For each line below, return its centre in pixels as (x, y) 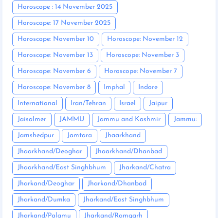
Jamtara (80, 136)
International (37, 104)
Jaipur (158, 104)
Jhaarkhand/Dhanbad (129, 152)
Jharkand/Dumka (44, 200)
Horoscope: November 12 (145, 39)
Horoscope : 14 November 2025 (65, 7)
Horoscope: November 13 (55, 55)
